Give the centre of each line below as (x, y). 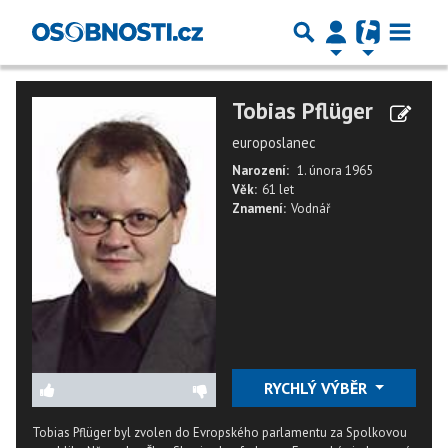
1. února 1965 (335, 170)
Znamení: (259, 208)
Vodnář (310, 208)
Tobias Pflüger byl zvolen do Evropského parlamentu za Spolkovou (219, 432)
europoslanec (274, 142)
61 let (278, 189)
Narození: (260, 170)
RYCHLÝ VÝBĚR (317, 388)
